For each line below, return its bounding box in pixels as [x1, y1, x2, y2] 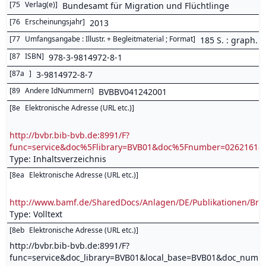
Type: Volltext [9, 208, 62, 220]
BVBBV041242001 [99, 86, 167, 97]
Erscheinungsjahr [25, 17, 83, 27]
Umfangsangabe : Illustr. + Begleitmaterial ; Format [25, 34, 193, 44]
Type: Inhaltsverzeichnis [9, 153, 106, 164]
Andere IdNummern [25, 85, 91, 96]
